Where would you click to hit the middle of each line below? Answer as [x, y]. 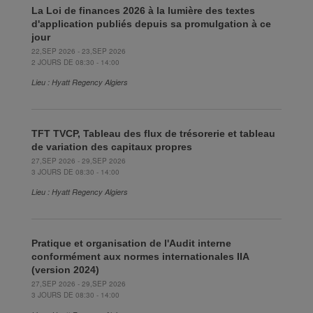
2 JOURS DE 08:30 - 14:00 [75, 62]
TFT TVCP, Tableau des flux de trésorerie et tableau [153, 133]
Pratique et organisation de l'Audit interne [131, 243]
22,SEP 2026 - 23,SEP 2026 [79, 51]
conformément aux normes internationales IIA [140, 256]
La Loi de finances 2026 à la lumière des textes [143, 10]
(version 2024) [65, 269]
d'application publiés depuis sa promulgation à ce [151, 23]
